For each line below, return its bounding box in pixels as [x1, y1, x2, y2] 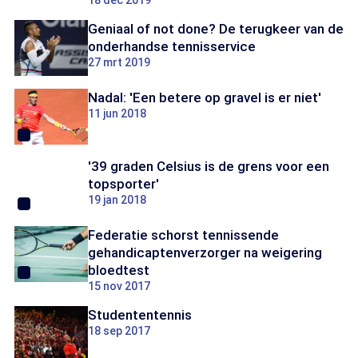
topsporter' [88, 176, 159, 192]
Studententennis [88, 307, 192, 323]
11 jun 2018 [88, 107, 146, 120]
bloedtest [88, 262, 149, 278]
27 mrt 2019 [88, 56, 150, 69]
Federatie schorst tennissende [88, 227, 279, 243]
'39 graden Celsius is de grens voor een [88, 158, 329, 174]
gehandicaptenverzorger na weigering [88, 245, 322, 261]
